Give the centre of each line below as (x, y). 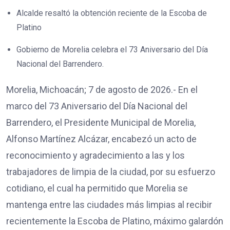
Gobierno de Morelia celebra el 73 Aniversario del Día (112, 49)
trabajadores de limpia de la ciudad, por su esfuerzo (111, 171)
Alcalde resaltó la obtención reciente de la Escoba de (112, 13)
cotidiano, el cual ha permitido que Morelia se (97, 188)
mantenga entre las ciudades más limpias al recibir (109, 204)
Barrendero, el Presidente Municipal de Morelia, (101, 122)
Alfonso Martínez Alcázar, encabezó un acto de (101, 139)
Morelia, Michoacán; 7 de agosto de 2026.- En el (102, 89)
